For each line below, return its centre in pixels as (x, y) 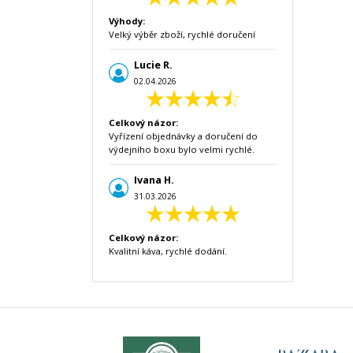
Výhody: (127, 21)
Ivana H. (154, 180)
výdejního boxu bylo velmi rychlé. (182, 149)
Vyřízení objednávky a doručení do (183, 136)
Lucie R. (153, 65)
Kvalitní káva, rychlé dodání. (168, 251)
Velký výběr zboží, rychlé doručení (182, 34)
